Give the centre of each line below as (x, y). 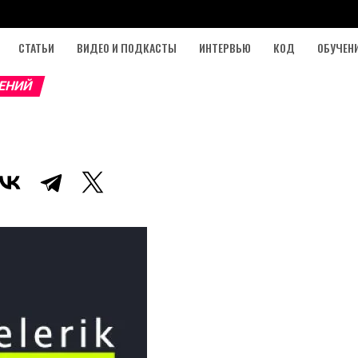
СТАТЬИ (36, 48)
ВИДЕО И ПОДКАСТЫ (127, 48)
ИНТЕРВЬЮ (225, 48)
